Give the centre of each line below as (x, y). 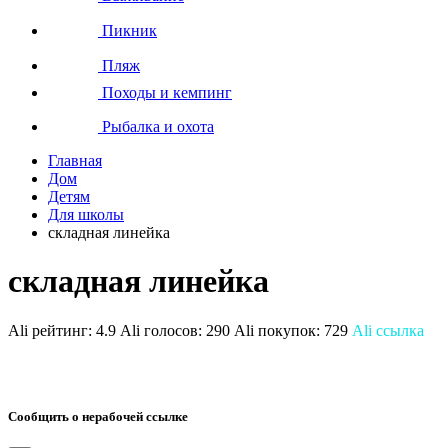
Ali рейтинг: (52, 330)
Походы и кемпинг (165, 92)
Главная (75, 160)
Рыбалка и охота (156, 126)
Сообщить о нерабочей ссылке (98, 416)
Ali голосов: (163, 330)
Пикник (127, 30)
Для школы (86, 214)
